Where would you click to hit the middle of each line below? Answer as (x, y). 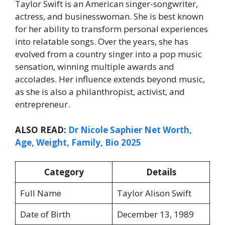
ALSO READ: (42, 130)
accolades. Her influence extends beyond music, (110, 79)
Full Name (40, 193)
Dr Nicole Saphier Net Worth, (130, 130)
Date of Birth (45, 214)
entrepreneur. (42, 104)
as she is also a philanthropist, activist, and (100, 92)
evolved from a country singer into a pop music (108, 54)
